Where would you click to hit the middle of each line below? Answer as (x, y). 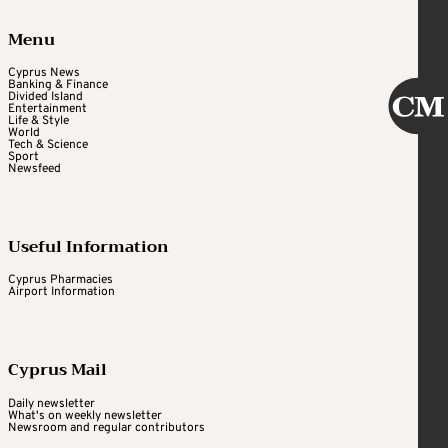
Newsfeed (34, 169)
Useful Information (88, 247)
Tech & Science (48, 145)
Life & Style (38, 121)
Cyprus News (44, 73)
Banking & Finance (58, 85)
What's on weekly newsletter (85, 415)
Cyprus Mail (57, 370)
